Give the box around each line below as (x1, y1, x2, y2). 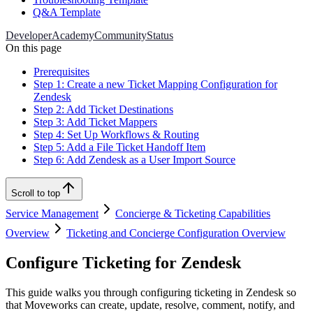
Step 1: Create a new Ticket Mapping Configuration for (34, 78, 277, 91)
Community (94, 29, 147, 42)
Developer (6, 29, 52, 42)
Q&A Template (33, 6, 101, 19)
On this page (6, 42, 61, 54)
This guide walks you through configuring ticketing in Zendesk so (6, 286, 296, 299)
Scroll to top (11, 188, 60, 199)
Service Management (6, 208, 99, 220)
